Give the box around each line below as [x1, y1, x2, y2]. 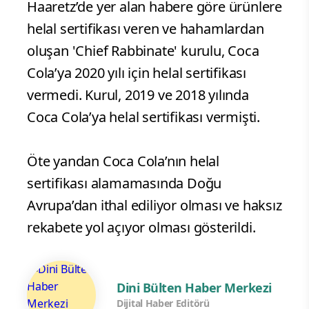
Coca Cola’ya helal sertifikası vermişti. [27, 108, 260, 127]
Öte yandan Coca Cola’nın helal [27, 152, 219, 171]
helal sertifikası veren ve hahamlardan [27, 19, 264, 39]
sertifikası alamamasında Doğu [27, 174, 222, 193]
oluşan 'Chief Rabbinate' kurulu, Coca [27, 41, 259, 61]
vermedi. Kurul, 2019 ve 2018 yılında [27, 86, 249, 105]
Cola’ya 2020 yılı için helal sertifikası [27, 63, 246, 83]
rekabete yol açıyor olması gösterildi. [27, 218, 256, 237]
